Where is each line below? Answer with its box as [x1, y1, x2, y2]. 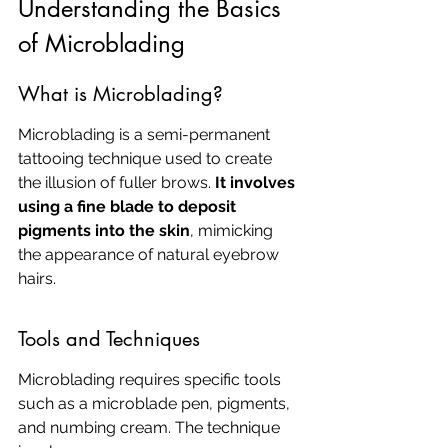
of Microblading [18, 28, 185, 59]
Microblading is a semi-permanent [18, 125, 274, 144]
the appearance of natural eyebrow [18, 245, 283, 264]
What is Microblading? [18, 81, 223, 107]
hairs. [18, 269, 56, 288]
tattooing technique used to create [18, 149, 276, 168]
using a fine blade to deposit [18, 197, 240, 216]
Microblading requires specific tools [18, 370, 285, 389]
